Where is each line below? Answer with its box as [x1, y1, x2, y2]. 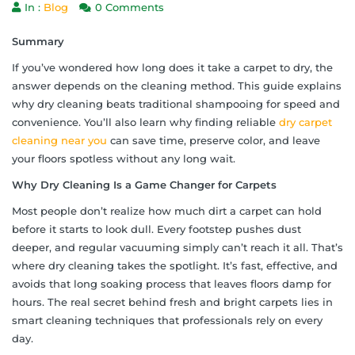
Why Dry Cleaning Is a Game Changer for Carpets [12, 177, 277, 191]
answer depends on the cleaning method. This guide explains [12, 78, 342, 92]
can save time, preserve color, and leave [107, 133, 320, 147]
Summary [12, 34, 64, 48]
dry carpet [279, 115, 332, 128]
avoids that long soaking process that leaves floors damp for [12, 277, 331, 290]
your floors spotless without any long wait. [12, 151, 235, 165]
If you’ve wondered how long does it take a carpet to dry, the [12, 60, 333, 74]
